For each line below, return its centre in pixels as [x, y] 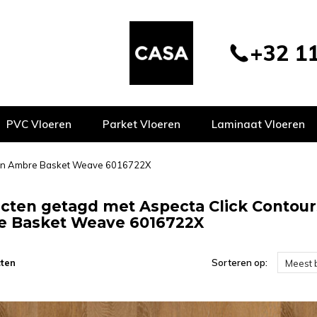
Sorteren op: [239, 263]
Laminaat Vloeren [258, 124]
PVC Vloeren [39, 124]
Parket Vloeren [142, 124]
